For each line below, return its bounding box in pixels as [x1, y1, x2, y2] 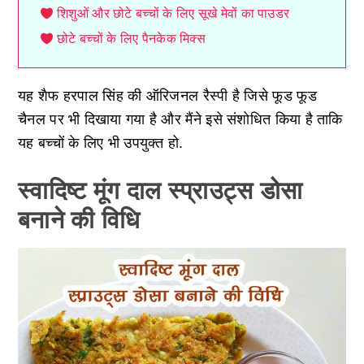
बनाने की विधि [18, 206, 141, 233]
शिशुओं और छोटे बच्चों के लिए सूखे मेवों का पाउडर [57, 6, 290, 20]
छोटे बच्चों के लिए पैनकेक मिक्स [57, 31, 206, 45]
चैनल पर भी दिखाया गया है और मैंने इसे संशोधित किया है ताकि [18, 110, 343, 128]
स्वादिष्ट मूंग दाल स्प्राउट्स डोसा [18, 176, 303, 204]
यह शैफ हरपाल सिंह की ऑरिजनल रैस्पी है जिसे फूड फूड [18, 87, 317, 104]
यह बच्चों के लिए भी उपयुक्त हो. [18, 134, 184, 151]
